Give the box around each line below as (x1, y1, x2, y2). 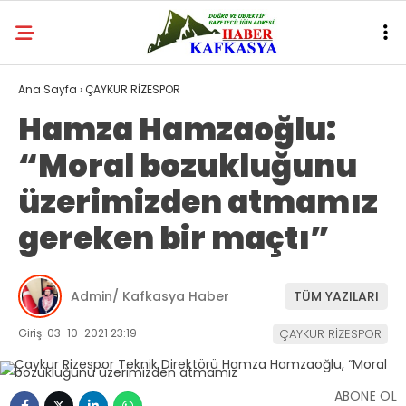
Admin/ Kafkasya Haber (71, 286, 229, 305)
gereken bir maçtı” (18, 217, 330, 260)
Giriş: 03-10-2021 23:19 (18, 325, 137, 341)
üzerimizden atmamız (18, 180, 378, 224)
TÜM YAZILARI (294, 286, 379, 305)
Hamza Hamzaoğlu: (18, 108, 336, 151)
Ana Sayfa (18, 82, 77, 97)
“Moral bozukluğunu (18, 144, 357, 188)
